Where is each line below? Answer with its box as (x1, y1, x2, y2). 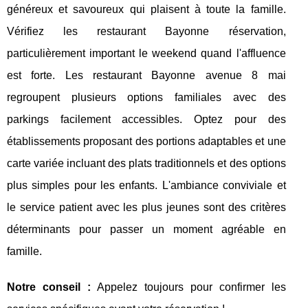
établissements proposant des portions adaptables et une (7, 135, 286, 148)
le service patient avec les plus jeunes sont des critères (7, 201, 286, 214)
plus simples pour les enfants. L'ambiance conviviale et (7, 179, 286, 192)
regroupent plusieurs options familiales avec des (7, 91, 286, 104)
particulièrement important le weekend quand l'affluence (7, 47, 286, 60)
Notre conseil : (7, 281, 91, 294)
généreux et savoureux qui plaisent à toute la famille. (7, 3, 286, 16)
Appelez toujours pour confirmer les (90, 281, 286, 294)
